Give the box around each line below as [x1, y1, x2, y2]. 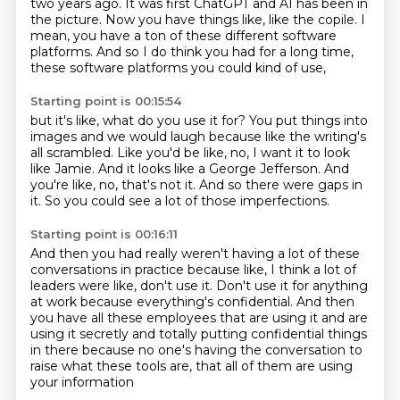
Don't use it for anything [215, 278, 368, 294]
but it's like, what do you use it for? [29, 112, 249, 129]
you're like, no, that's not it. [29, 177, 199, 193]
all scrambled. [29, 145, 117, 161]
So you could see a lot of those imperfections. [44, 193, 329, 209]
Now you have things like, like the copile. [104, 12, 361, 28]
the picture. [29, 12, 105, 28]
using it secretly [29, 326, 132, 342]
